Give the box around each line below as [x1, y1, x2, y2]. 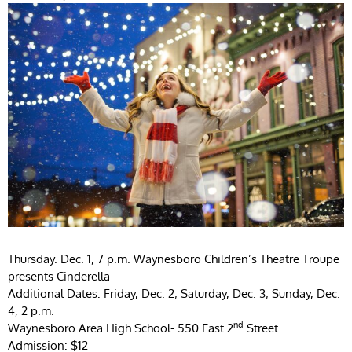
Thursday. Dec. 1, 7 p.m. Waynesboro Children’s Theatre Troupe [8, 251, 339, 266]
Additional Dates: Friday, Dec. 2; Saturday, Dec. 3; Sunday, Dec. [8, 285, 340, 301]
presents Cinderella [8, 268, 113, 284]
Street [244, 320, 281, 335]
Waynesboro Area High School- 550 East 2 [8, 320, 233, 335]
